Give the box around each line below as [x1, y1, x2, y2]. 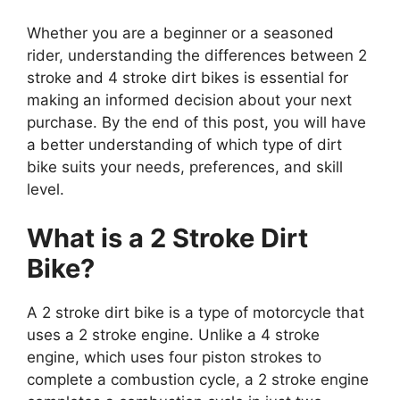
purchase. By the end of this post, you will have [27, 112, 366, 131]
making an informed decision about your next [27, 90, 352, 109]
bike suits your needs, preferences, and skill [27, 157, 343, 176]
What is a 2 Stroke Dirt [27, 222, 308, 254]
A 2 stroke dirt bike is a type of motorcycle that [27, 304, 364, 322]
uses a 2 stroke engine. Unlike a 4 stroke [27, 326, 320, 345]
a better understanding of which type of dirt [27, 135, 342, 154]
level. [27, 179, 64, 198]
